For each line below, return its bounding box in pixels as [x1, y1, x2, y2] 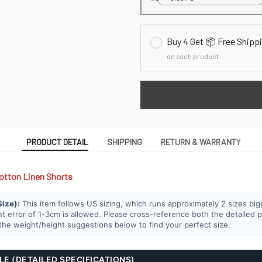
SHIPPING [107, 136, 142, 147]
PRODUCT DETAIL [26, 136, 88, 147]
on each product [167, 52, 219, 61]
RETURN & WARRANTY [161, 136, 240, 147]
